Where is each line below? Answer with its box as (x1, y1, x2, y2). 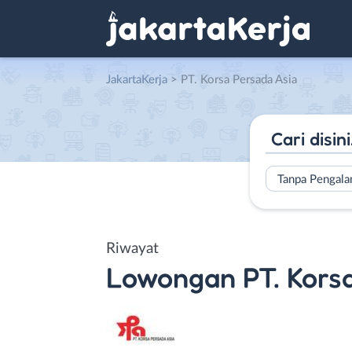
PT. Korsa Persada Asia (181, 74, 297, 86)
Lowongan (106, 259, 236, 294)
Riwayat (106, 240, 159, 256)
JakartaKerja (106, 74, 167, 86)
